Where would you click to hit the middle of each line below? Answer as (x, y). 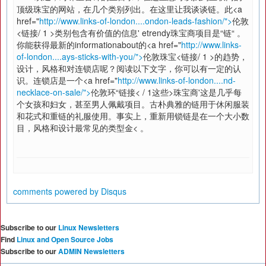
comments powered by (57, 191)
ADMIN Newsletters (91, 251)
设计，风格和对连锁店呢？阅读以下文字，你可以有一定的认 (129, 68)
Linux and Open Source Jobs (65, 239)
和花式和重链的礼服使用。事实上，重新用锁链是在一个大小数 (133, 116)
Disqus (114, 191)
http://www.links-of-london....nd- (177, 80)
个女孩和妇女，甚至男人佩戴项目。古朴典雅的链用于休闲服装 (133, 104)
